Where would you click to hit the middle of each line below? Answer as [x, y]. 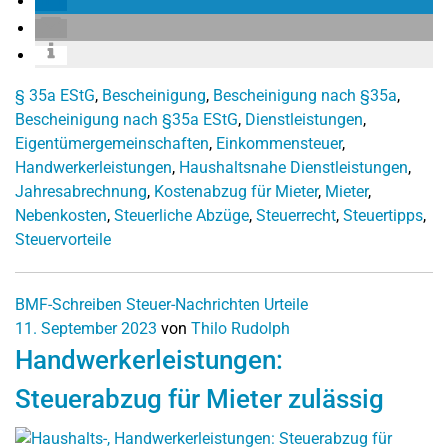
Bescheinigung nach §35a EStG [126, 119]
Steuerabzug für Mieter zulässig [199, 399]
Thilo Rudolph [240, 328]
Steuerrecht [296, 215]
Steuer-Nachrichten [193, 304]
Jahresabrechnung [81, 191]
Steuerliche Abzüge [181, 215]
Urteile [286, 304]
